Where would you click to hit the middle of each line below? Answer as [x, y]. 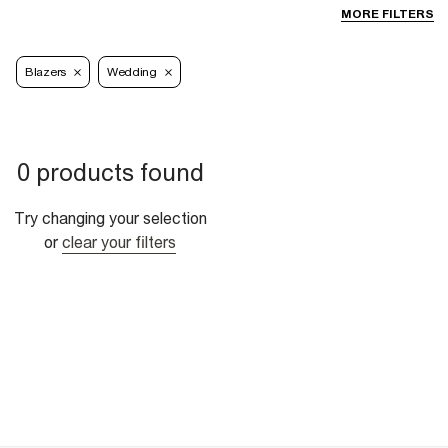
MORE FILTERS [387, 14]
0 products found [110, 172]
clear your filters [119, 242]
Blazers [45, 72]
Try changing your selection [110, 218]
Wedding [131, 72]
